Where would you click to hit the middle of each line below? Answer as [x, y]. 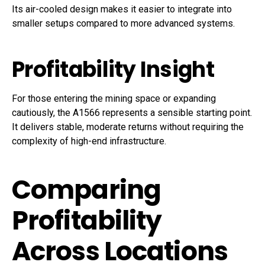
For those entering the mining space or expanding [114, 99]
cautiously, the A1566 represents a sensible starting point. [132, 113]
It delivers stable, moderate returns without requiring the [128, 127]
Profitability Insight [113, 70]
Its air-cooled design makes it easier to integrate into [122, 9]
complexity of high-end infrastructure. [89, 141]
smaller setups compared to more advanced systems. [123, 24]
